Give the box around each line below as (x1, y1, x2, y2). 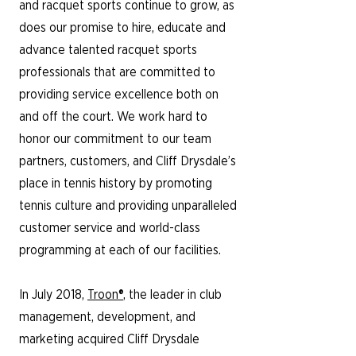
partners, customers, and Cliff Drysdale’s (19, 155, 236, 168)
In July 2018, (19, 288, 87, 301)
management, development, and (19, 311, 195, 323)
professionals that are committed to (19, 66, 215, 79)
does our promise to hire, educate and (19, 21, 226, 34)
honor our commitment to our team (19, 133, 211, 145)
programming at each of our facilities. (19, 244, 221, 257)
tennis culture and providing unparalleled (19, 199, 237, 212)
